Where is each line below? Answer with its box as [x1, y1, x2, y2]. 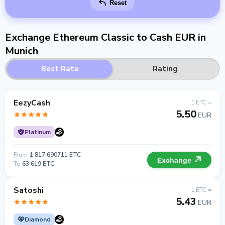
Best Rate [41, 64, 79, 74]
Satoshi [14, 185, 44, 196]
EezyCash [14, 97, 50, 108]
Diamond [25, 215, 51, 223]
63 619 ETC [22, 160, 54, 168]
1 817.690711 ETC [30, 151, 81, 159]
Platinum [25, 128, 51, 136]
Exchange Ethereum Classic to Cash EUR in [5, 31, 206, 44]
